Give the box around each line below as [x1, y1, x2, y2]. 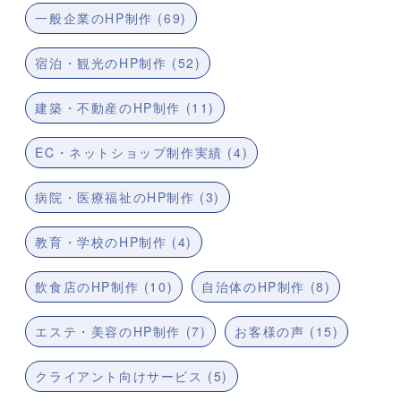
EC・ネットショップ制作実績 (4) [35, 143, 249, 162]
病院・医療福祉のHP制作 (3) [35, 188, 221, 207]
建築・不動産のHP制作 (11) [35, 98, 216, 117]
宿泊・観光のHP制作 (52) [35, 54, 201, 73]
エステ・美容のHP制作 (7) [35, 322, 207, 341]
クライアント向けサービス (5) [35, 367, 229, 386]
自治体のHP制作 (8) [201, 277, 331, 296]
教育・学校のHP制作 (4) [35, 233, 192, 252]
